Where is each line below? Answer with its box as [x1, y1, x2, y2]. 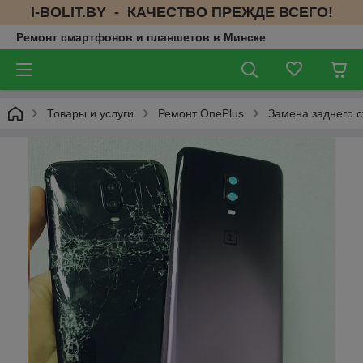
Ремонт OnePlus [158, 107, 244, 120]
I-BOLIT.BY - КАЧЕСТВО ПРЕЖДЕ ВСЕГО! [30, 4, 333, 20]
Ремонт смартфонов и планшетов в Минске [16, 31, 266, 44]
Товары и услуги [47, 107, 134, 120]
